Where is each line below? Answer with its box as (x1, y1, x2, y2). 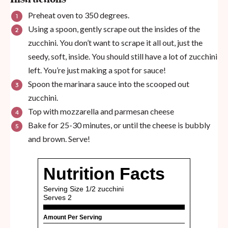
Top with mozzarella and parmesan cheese (28, 106, 174, 117)
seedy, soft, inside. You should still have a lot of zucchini (28, 51, 217, 62)
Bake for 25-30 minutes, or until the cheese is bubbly (28, 120, 210, 130)
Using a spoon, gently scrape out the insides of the (28, 24, 200, 34)
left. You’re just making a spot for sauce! (28, 65, 166, 75)
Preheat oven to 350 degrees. (28, 10, 129, 20)
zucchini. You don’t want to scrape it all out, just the (28, 38, 203, 48)
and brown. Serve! (28, 134, 90, 144)
